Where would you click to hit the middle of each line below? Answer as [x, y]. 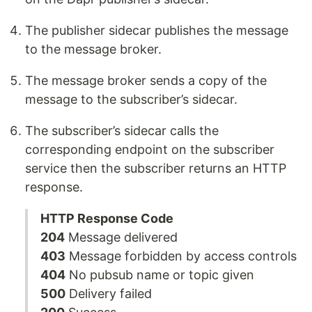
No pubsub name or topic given [160, 274]
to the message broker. [93, 49]
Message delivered [121, 237]
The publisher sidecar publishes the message [157, 30]
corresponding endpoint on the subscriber [150, 149]
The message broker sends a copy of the [146, 80]
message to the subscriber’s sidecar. [131, 99]
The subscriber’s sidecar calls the [122, 130]
